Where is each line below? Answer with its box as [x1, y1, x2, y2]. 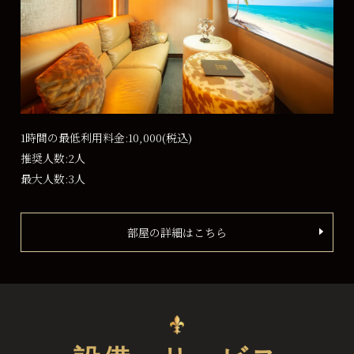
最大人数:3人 [21, 170, 86, 186]
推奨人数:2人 [21, 149, 86, 166]
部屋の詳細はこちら [126, 224, 227, 240]
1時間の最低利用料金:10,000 [21, 129, 163, 145]
